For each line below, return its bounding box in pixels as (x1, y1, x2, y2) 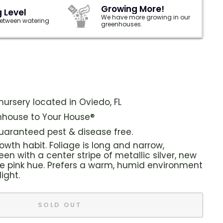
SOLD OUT (37, 200, 82, 210)
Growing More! (101, 3, 164, 15)
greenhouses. (101, 20, 142, 28)
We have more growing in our (101, 13, 190, 21)
